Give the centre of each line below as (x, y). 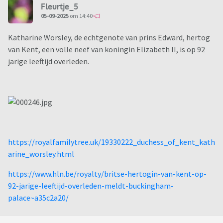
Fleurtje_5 (59, 6)
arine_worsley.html (41, 154)
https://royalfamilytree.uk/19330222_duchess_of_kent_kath (111, 142)
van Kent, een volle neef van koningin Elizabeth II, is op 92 (107, 50)
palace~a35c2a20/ (38, 198)
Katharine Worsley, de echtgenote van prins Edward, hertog (109, 38)
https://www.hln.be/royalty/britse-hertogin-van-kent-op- (107, 174)
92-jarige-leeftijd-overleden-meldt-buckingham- (91, 186)
